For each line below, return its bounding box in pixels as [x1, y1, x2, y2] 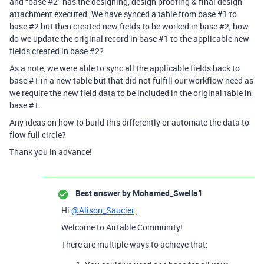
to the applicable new [169, 33, 249, 44]
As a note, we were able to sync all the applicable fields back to [9, 62, 240, 74]
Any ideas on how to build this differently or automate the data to [9, 117, 249, 128]
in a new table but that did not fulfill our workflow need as [39, 75, 253, 86]
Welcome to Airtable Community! [61, 222, 183, 233]
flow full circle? [9, 129, 66, 140]
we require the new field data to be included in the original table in [9, 87, 252, 98]
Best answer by [75, 187, 131, 199]
